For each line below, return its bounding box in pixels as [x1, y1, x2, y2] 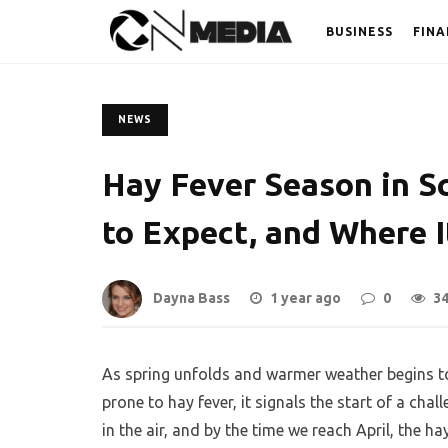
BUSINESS [326, 25, 393, 38]
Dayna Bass [153, 290, 230, 307]
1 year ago [270, 290, 341, 307]
